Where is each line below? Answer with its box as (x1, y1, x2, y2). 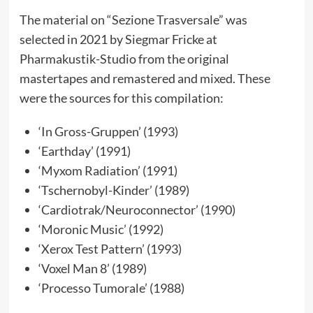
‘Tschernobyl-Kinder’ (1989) (38, 182, 189, 198)
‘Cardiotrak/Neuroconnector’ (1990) (38, 201, 235, 217)
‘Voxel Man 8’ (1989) (38, 260, 147, 276)
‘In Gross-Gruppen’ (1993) (38, 123, 178, 139)
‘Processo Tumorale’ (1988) (38, 279, 184, 296)
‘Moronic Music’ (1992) (38, 221, 163, 237)
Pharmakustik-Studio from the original (19, 50, 229, 66)
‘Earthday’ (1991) (38, 143, 131, 159)
